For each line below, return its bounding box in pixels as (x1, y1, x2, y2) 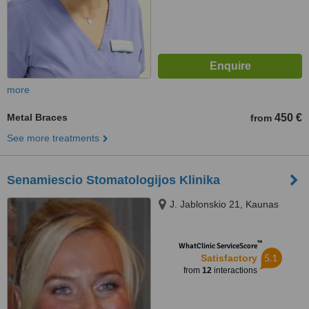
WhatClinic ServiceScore (178, 241, 257, 250)
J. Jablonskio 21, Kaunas (170, 199, 279, 210)
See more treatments (7, 132, 99, 143)
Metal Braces (7, 112, 68, 123)
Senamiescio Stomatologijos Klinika (7, 173, 220, 187)
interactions (211, 266, 257, 275)
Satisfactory (200, 252, 257, 263)
